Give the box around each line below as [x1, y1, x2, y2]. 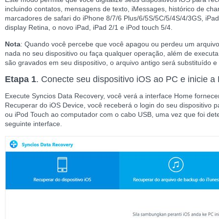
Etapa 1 [5, 74, 36, 84]
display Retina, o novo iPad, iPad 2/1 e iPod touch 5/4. [5, 23, 173, 31]
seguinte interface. [5, 120, 62, 128]
